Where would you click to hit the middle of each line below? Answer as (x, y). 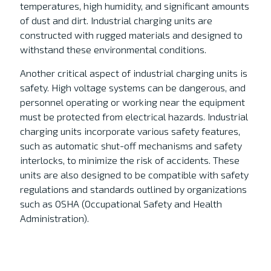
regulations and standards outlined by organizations (133, 189)
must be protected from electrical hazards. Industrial (134, 116)
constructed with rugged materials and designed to (131, 35)
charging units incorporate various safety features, (130, 131)
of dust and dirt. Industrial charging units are (116, 20)
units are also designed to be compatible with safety (134, 175)
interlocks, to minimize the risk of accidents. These (129, 160)
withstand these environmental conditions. (114, 49)
